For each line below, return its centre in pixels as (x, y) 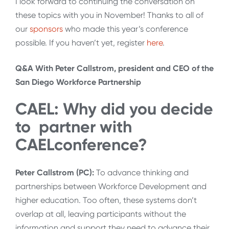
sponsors (46, 29)
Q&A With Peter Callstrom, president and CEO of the (114, 68)
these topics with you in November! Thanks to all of (109, 15)
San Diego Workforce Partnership (78, 82)
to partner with (74, 127)
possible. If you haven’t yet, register (81, 43)
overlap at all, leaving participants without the (101, 214)
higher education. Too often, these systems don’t (106, 200)
